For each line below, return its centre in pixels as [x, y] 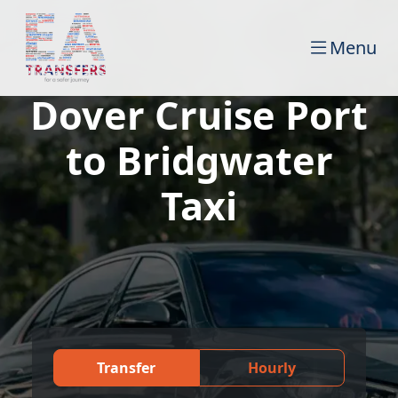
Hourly [272, 368]
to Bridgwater [199, 160]
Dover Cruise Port [199, 115]
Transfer [126, 368]
